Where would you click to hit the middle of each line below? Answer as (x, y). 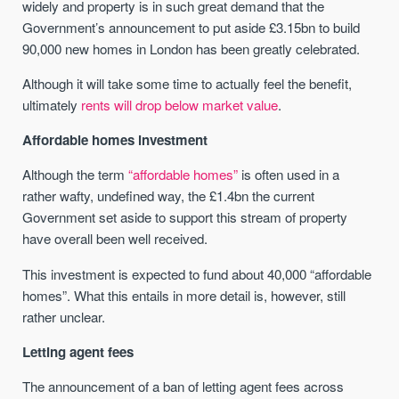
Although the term (76, 175)
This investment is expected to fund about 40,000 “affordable (197, 273)
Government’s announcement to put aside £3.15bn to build (191, 27)
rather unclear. (64, 316)
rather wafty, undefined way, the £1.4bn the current (169, 196)
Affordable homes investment (115, 140)
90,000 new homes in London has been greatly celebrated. (191, 48)
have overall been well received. (115, 239)
